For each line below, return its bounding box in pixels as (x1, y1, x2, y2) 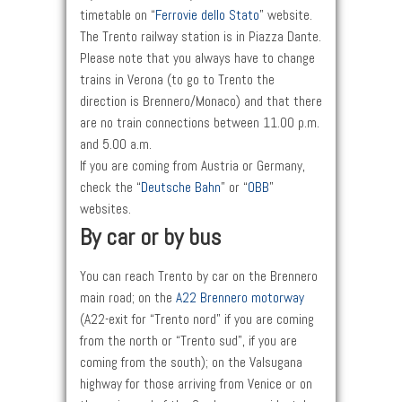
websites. (80, 200, 131, 219)
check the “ (80, 179, 141, 197)
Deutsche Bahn (141, 179, 221, 197)
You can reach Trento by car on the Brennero (80, 267, 318, 286)
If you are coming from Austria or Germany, (80, 157, 305, 176)
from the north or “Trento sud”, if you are (80, 332, 297, 351)
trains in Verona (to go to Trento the (80, 71, 275, 90)
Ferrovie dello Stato (155, 6, 259, 25)
